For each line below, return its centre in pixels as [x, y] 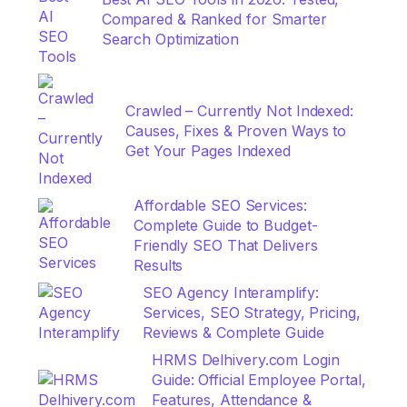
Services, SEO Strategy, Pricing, [251, 313]
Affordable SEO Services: [220, 205]
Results [159, 265]
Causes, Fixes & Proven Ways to [236, 131]
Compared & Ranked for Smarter [214, 19]
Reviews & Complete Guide [233, 333]
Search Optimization [170, 39]
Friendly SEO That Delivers [226, 245]
